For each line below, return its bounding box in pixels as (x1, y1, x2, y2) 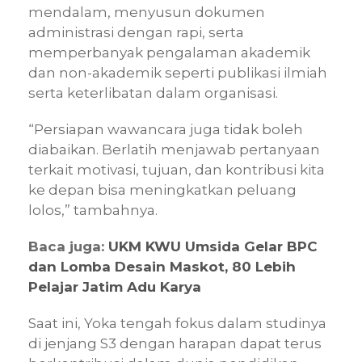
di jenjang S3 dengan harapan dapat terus (28, 335, 322, 351)
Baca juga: (28, 238, 108, 255)
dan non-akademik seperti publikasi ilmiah (28, 64, 327, 81)
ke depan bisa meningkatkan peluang (28, 181, 297, 198)
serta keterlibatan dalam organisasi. (28, 84, 278, 101)
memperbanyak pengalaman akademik (28, 44, 310, 61)
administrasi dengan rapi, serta (28, 23, 244, 40)
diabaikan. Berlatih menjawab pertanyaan (28, 141, 320, 158)
